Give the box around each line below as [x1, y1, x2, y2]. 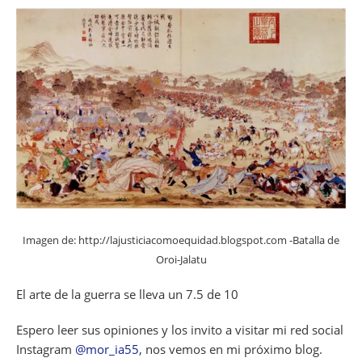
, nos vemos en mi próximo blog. [139, 341, 322, 358]
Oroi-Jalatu [155, 252, 207, 267]
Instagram [16, 341, 75, 358]
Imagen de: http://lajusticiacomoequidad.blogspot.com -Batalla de [23, 233, 339, 248]
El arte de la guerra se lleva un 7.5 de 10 [16, 286, 238, 303]
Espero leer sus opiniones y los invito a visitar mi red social [16, 322, 343, 339]
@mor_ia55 [75, 341, 139, 358]
